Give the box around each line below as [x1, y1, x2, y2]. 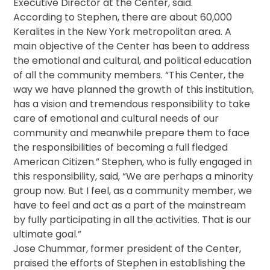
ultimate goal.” [13, 227, 82, 242]
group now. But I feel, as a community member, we [13, 184, 253, 198]
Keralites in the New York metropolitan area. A [13, 25, 232, 39]
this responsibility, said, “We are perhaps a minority [13, 169, 254, 184]
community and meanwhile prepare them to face [13, 126, 250, 140]
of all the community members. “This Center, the [13, 68, 245, 83]
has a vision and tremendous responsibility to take [13, 97, 251, 111]
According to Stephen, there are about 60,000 [13, 10, 233, 25]
